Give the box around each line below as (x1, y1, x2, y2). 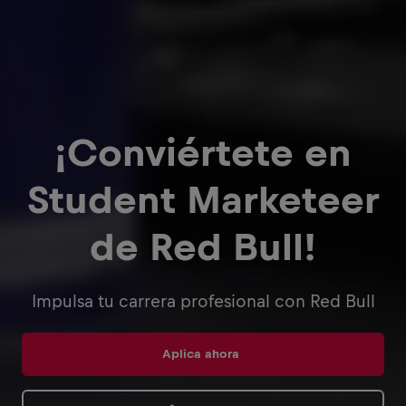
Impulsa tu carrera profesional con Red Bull (31, 291, 375, 311)
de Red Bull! (90, 225, 316, 268)
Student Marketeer (26, 178, 380, 221)
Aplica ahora (161, 346, 239, 361)
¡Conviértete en (54, 130, 352, 174)
